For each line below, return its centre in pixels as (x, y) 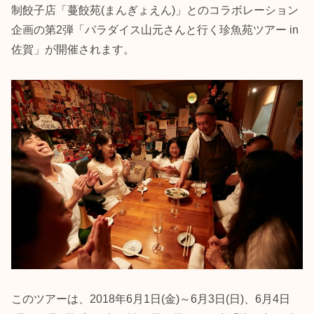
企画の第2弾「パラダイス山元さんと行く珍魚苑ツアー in (155, 30)
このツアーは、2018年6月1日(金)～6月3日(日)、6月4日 (151, 299)
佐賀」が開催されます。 (73, 50)
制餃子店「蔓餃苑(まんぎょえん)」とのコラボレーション (155, 11)
